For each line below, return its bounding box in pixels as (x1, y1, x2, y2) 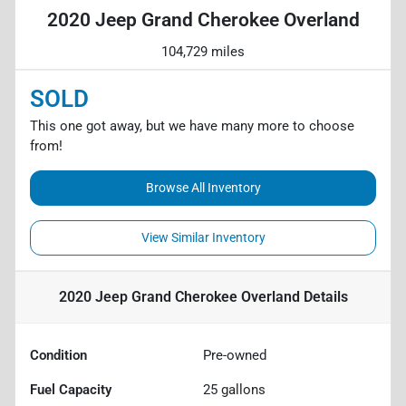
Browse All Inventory (145, 179, 261, 195)
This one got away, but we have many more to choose (30, 117, 354, 134)
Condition (30, 346, 87, 363)
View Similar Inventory (140, 229, 266, 245)
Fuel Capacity (30, 381, 111, 398)
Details (299, 287, 348, 305)
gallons (217, 381, 266, 398)
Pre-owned (203, 346, 266, 363)
